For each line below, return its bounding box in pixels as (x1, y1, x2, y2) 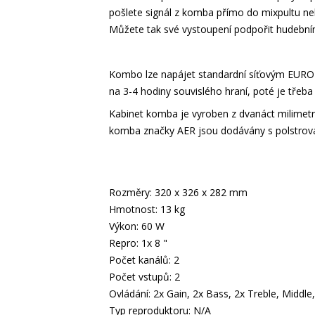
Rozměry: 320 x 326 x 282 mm (108, 186, 247, 199)
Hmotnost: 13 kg (108, 202, 185, 216)
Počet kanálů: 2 (108, 253, 179, 266)
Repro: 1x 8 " (108, 236, 167, 250)
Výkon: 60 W (108, 219, 165, 233)
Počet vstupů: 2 (108, 270, 180, 283)
